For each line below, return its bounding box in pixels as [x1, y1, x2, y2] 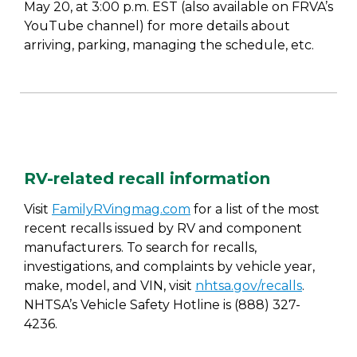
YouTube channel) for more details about [24, 18, 290, 33]
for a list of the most [190, 202, 320, 217]
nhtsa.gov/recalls [195, 278, 302, 293]
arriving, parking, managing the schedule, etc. [24, 37, 317, 53]
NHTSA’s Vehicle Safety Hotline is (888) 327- [24, 297, 300, 312]
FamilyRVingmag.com [52, 202, 190, 217]
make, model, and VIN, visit [24, 278, 195, 293]
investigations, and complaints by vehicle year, [24, 259, 315, 274]
